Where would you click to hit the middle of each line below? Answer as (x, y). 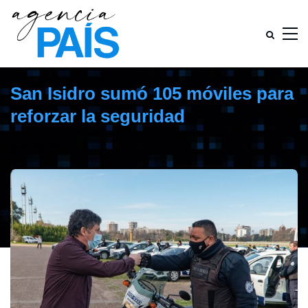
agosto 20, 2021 (36, 147)
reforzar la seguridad (98, 116)
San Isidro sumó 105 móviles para (152, 93)
